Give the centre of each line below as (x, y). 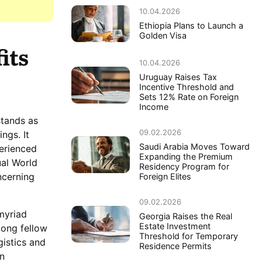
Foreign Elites (165, 177)
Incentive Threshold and (187, 87)
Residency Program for (184, 167)
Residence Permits (175, 246)
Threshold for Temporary (189, 236)
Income (154, 107)
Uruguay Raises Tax (178, 77)
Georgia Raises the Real (186, 216)
